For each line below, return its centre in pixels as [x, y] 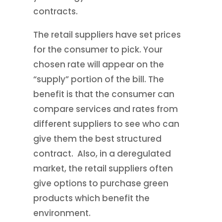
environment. [62, 213]
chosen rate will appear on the [99, 64]
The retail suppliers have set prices [107, 34]
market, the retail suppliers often [103, 168]
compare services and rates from [106, 109]
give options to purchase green [101, 183]
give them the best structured [98, 139]
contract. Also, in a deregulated [102, 153]
